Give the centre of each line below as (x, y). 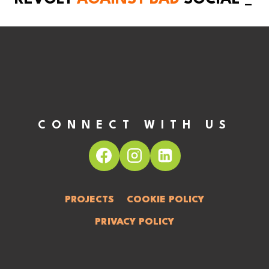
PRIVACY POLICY (134, 222)
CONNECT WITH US (134, 125)
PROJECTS (90, 200)
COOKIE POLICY (165, 200)
